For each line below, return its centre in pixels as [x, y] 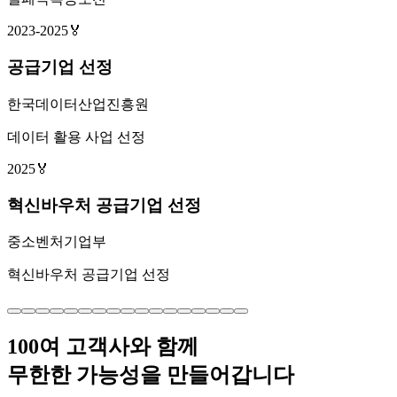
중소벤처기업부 [57, 242]
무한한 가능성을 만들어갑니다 [151, 375]
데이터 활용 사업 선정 [76, 136]
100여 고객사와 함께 [103, 347]
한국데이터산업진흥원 [78, 104]
